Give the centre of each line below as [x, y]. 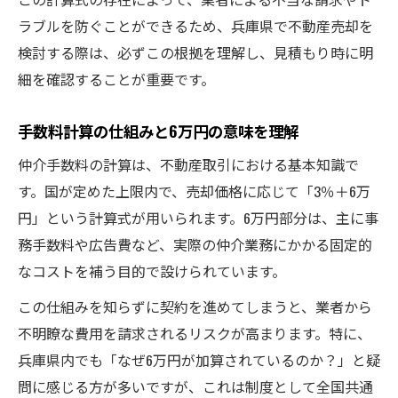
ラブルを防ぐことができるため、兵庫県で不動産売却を [195, 25]
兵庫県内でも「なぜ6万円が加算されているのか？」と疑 [199, 359]
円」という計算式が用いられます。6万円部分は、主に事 [198, 217]
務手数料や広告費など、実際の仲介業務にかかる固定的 [195, 244]
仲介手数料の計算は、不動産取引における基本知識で [188, 164]
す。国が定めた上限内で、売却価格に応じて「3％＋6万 [194, 191]
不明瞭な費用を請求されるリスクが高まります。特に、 [195, 333]
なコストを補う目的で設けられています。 [152, 271]
